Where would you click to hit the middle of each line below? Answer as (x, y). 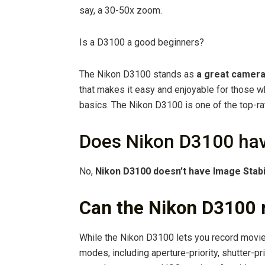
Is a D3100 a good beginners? (142, 43)
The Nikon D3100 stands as (138, 75)
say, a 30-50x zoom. (121, 11)
